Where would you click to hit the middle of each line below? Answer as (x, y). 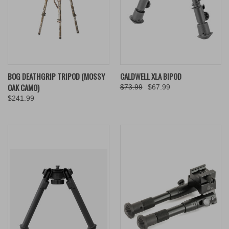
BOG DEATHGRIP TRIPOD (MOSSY (56, 76)
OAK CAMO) (24, 87)
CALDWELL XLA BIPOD (151, 76)
